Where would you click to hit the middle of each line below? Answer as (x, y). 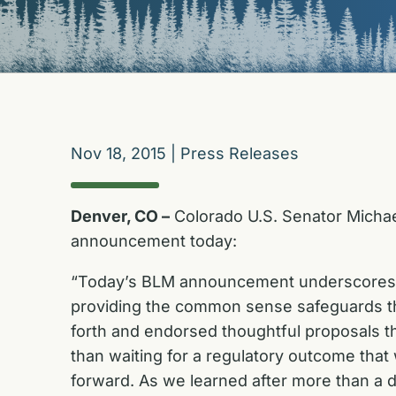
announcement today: (154, 240)
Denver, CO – (120, 216)
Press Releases (240, 154)
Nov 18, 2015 (118, 154)
